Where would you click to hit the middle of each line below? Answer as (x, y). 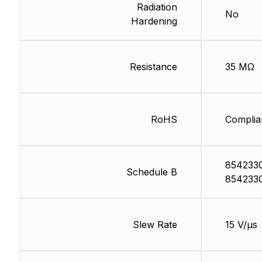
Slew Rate (155, 225)
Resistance (153, 67)
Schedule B (151, 172)
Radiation (157, 7)
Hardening (154, 21)
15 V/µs (241, 225)
